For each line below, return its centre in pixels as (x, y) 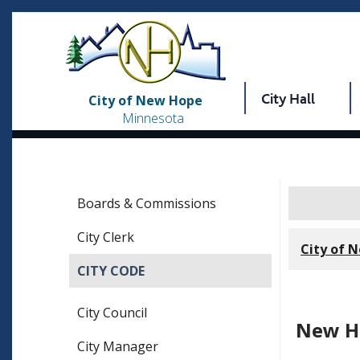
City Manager (118, 347)
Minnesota (153, 119)
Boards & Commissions (147, 204)
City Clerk (106, 237)
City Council (112, 313)
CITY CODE (111, 271)
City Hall (288, 99)
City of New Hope (145, 101)
